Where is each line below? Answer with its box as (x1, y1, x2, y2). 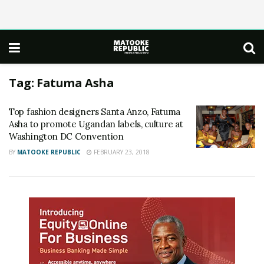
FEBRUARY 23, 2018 (92, 148, 150, 156)
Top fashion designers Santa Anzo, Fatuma (9, 106, 180, 117)
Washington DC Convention (9, 131, 124, 142)
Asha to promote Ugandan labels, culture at (9, 118, 183, 130)
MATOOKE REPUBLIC (17, 148, 81, 156)
